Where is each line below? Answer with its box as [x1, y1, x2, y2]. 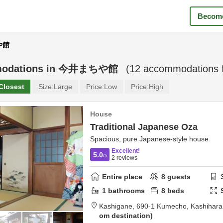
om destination [99, 212, 150, 220]
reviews [115, 154, 137, 161]
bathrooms [106, 186, 145, 195]
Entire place [102, 172, 142, 181]
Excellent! [111, 147, 140, 154]
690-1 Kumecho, [136, 202, 191, 210]
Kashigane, [99, 202, 136, 210]
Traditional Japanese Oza [90, 122, 198, 132]
